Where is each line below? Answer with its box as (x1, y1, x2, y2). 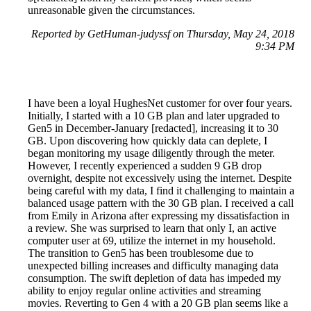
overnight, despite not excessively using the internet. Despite (28, 171, 292, 184)
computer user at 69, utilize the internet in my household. (28, 234, 276, 246)
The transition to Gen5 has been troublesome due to (28, 246, 253, 259)
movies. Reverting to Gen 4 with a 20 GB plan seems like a (28, 296, 288, 309)
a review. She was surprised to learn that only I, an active (28, 221, 276, 234)
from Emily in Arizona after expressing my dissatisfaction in (28, 209, 289, 221)
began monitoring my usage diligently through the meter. (28, 146, 275, 159)
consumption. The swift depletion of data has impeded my (28, 271, 281, 284)
